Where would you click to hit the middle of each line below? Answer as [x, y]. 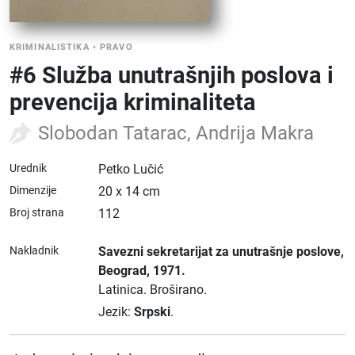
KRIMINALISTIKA [50, 47]
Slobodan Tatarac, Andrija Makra [176, 133]
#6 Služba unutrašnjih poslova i [172, 75]
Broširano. [178, 290]
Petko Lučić [131, 169]
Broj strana [37, 212]
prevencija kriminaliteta [133, 102]
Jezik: [116, 312]
